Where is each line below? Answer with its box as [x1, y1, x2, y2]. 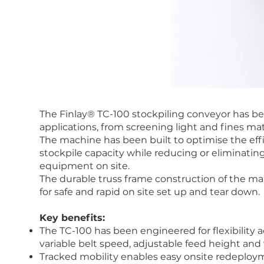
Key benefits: [39, 212, 105, 223]
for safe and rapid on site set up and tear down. [39, 186, 260, 197]
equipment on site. [39, 160, 130, 171]
